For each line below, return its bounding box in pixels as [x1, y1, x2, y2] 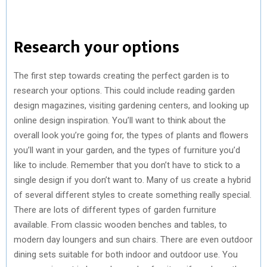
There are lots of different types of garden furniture [14, 204, 216, 215]
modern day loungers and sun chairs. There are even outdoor [14, 234, 253, 245]
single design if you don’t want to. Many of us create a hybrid [14, 174, 251, 185]
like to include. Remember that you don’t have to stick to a [14, 159, 240, 170]
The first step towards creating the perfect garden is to [14, 70, 229, 81]
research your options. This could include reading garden [14, 85, 235, 96]
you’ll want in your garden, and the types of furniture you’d [14, 144, 240, 156]
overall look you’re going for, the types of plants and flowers [14, 129, 249, 141]
